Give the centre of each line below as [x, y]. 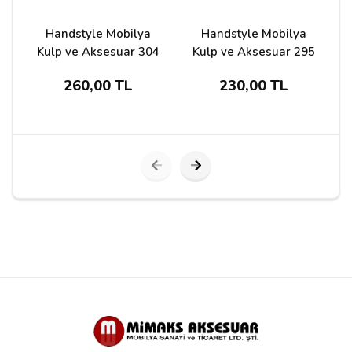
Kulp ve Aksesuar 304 [98, 52]
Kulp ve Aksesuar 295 [254, 52]
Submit [81, 210]
